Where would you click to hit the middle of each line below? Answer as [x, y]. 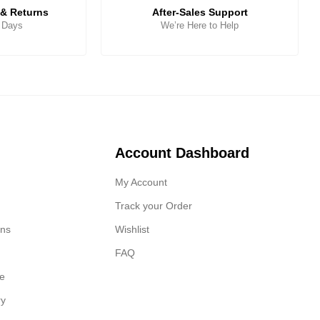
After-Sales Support [200, 12]
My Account [141, 182]
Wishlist [132, 229]
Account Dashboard [182, 153]
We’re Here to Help [200, 25]
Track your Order [154, 206]
